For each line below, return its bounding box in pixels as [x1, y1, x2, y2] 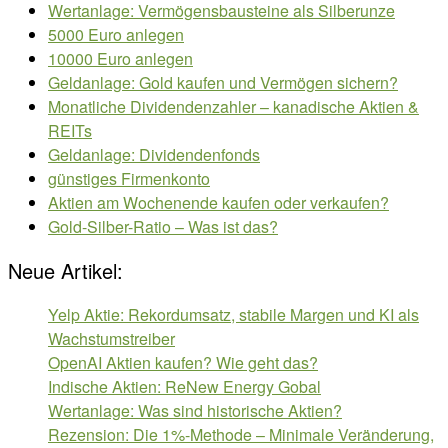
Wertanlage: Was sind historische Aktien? [48, 398, 342, 422]
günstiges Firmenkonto [48, 166, 210, 190]
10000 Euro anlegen [48, 46, 193, 70]
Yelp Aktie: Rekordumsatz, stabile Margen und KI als [48, 302, 419, 326]
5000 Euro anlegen [48, 22, 184, 46]
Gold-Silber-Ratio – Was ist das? [48, 214, 278, 238]
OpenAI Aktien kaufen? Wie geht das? [48, 350, 318, 374]
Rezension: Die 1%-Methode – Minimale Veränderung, [48, 422, 434, 446]
